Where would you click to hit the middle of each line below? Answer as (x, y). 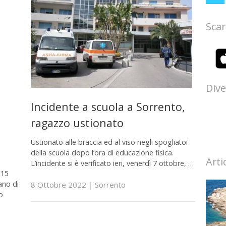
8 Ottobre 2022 (58, 185)
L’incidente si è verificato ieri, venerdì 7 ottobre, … (112, 163)
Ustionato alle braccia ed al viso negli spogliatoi (109, 142)
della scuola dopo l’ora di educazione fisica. (102, 152)
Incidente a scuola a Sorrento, (108, 107)
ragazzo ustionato (77, 123)
